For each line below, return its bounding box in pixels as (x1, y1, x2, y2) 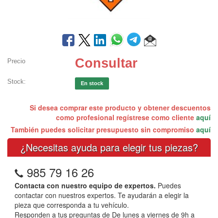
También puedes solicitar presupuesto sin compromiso (11, 124, 196, 134)
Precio (7, 57, 25, 65)
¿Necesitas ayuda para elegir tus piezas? (20, 140, 198, 154)
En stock (81, 80, 104, 86)
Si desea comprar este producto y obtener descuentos (30, 102, 211, 112)
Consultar (75, 55, 138, 71)
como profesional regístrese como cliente (56, 112, 196, 122)
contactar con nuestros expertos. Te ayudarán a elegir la (15, 190, 189, 200)
